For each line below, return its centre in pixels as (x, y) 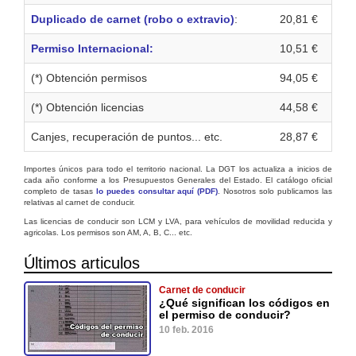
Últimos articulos (82, 263)
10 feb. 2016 (186, 329)
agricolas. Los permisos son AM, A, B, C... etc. (108, 232)
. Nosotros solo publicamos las (275, 191)
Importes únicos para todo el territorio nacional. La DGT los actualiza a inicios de (178, 168)
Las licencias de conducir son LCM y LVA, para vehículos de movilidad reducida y (178, 221)
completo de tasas (60, 191)
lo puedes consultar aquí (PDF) (157, 191)
